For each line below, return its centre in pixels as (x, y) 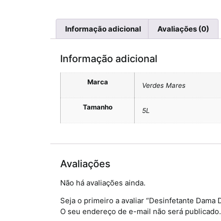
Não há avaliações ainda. (103, 183)
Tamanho (97, 107)
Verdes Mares (164, 85)
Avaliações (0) (183, 29)
